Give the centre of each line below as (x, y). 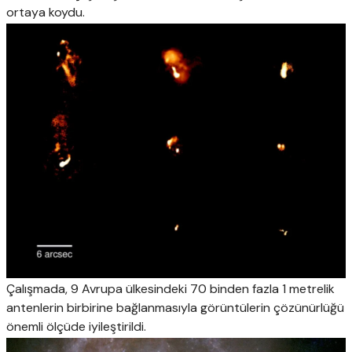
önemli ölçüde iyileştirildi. (76, 326)
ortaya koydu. (46, 13)
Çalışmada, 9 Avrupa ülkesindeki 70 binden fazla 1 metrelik (170, 289)
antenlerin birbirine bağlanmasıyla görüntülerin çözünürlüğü (175, 308)
